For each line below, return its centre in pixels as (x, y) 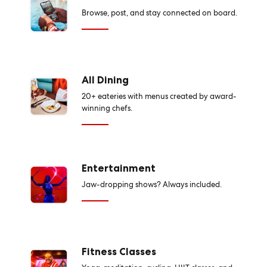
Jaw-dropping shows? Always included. (151, 184)
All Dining (105, 80)
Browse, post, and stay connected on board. (159, 13)
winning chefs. (107, 108)
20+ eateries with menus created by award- (159, 96)
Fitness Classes (119, 252)
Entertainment (118, 168)
